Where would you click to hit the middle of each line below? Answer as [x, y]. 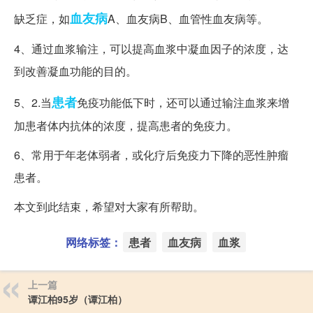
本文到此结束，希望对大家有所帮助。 [109, 207]
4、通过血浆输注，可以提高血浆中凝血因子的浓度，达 [151, 49]
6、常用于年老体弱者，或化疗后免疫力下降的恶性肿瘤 [151, 155]
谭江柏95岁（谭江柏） [78, 299]
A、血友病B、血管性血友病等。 [188, 19]
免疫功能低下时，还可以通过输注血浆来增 [183, 103]
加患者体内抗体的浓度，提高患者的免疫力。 [126, 126]
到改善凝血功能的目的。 [75, 71]
